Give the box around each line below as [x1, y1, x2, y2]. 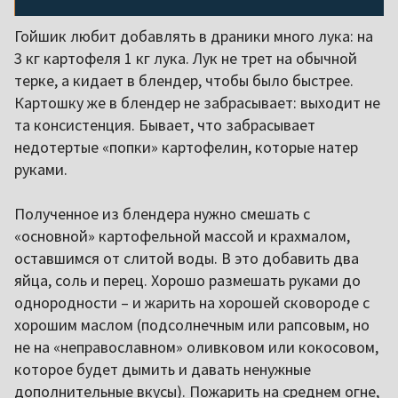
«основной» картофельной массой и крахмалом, [14, 225, 350, 246]
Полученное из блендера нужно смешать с [14, 203, 310, 224]
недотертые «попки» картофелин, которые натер [14, 136, 358, 157]
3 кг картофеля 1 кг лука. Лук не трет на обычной [14, 47, 357, 68]
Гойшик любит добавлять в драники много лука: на [14, 25, 373, 46]
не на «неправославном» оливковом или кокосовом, [14, 336, 378, 357]
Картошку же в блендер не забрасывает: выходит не [14, 92, 380, 113]
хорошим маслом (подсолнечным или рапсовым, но [14, 314, 370, 335]
